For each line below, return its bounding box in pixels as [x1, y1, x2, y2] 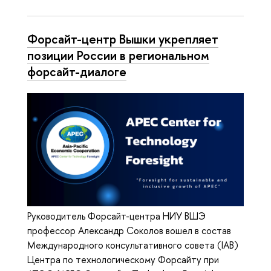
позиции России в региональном [27, 46, 209, 64]
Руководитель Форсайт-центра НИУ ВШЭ [27, 209, 206, 223]
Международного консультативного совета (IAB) [27, 238, 238, 252]
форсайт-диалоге [27, 62, 126, 80]
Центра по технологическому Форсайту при [27, 253, 219, 267]
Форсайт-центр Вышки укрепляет [27, 30, 218, 47]
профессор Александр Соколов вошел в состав [27, 224, 231, 238]
